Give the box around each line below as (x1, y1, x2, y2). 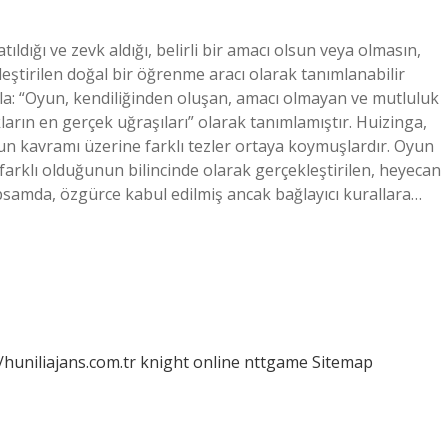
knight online (140, 351, 240, 373)
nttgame (244, 351, 308, 373)
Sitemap (312, 351, 373, 373)
